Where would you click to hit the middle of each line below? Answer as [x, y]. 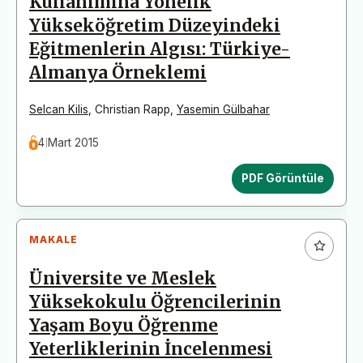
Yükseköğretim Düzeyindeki [155, 26]
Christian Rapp [132, 109]
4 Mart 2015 [69, 142]
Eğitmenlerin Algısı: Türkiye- [160, 49]
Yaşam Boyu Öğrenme [124, 325]
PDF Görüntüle [283, 178]
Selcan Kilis [59, 109]
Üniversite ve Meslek [123, 278]
